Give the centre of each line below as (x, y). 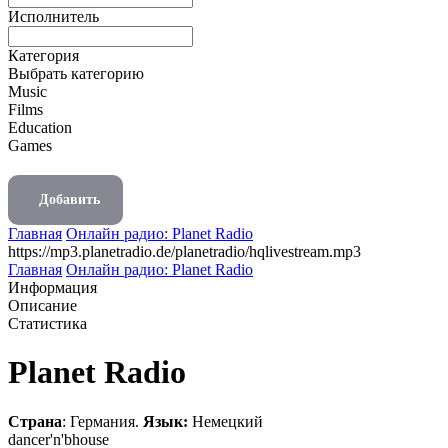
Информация (52, 287)
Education (40, 127)
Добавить (69, 199)
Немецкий (227, 421)
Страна (35, 421)
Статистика (47, 323)
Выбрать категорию (76, 73)
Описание (42, 305)
